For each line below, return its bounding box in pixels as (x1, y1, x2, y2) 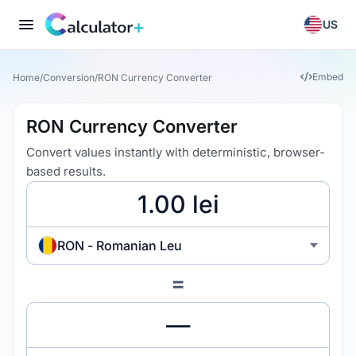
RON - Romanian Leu (57, 237, 182, 253)
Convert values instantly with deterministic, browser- (26, 145, 325, 160)
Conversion (43, 71, 95, 83)
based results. (26, 164, 106, 179)
